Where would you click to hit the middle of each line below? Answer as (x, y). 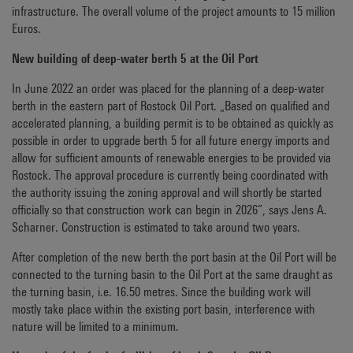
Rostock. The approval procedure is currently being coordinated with (170, 175)
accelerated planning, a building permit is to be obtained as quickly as (173, 123)
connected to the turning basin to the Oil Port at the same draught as (172, 275)
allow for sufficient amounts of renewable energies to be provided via (171, 158)
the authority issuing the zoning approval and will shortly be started (167, 193)
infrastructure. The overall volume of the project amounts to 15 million (174, 11)
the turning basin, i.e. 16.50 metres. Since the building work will (161, 292)
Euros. (26, 29)
